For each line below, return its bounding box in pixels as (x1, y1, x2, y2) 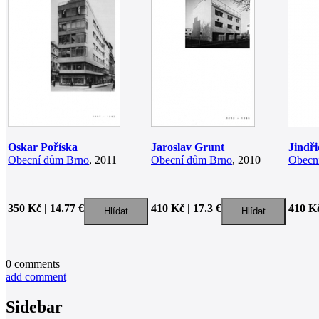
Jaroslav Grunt (151, 140, 224, 153)
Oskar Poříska (8, 140, 78, 153)
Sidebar (6, 297, 63, 316)
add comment (6, 270, 66, 283)
